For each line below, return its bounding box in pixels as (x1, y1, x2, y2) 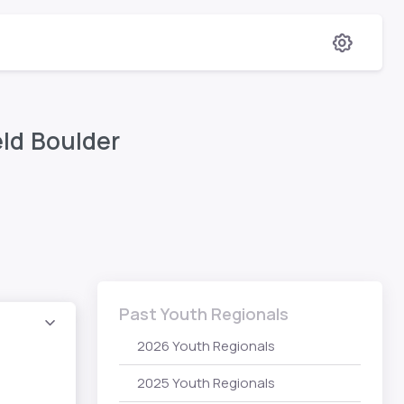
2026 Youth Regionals (137, 335, 275, 355)
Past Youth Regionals (119, 302, 289, 325)
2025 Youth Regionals (137, 373, 275, 393)
